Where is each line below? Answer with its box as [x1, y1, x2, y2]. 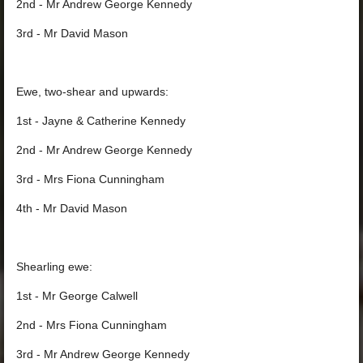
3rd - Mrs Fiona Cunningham [16, 173, 164, 186]
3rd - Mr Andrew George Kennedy [16, 348, 190, 361]
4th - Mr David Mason [16, 202, 127, 216]
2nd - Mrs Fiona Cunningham [16, 318, 167, 332]
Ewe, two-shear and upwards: [16, 85, 169, 99]
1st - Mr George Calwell [16, 289, 138, 303]
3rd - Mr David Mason [16, 27, 128, 41]
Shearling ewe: [16, 260, 92, 274]
